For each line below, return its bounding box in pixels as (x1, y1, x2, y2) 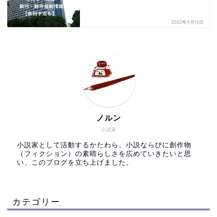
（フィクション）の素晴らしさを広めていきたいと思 (17, 150, 191, 158)
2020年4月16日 (171, 19, 204, 25)
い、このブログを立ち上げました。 (17, 159, 133, 167)
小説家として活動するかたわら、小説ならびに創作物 (17, 141, 191, 149)
